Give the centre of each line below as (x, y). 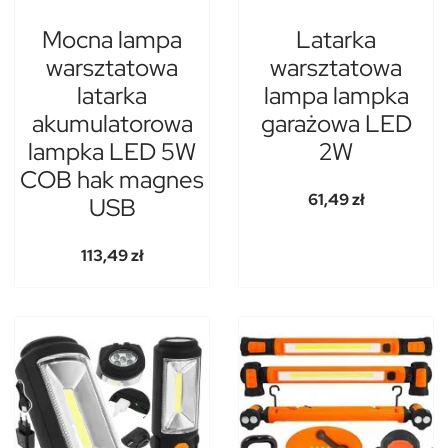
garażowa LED (336, 124)
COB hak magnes (112, 180)
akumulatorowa (112, 124)
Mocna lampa (112, 40)
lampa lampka (336, 96)
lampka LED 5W (112, 152)
